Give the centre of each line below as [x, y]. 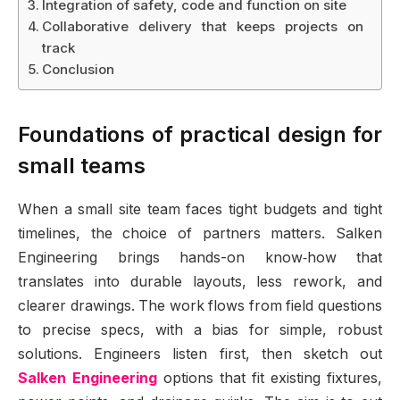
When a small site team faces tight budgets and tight [200, 210]
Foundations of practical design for [200, 135]
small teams [82, 166]
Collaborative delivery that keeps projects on [203, 26]
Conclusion [79, 69]
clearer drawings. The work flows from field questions [200, 306]
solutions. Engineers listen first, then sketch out [200, 354]
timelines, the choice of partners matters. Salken [200, 234]
